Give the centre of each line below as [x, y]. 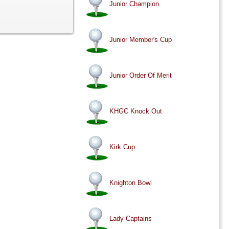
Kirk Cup [122, 147]
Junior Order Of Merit [141, 76]
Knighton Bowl [131, 183]
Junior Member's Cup [141, 40]
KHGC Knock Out [136, 111]
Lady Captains [131, 219]
